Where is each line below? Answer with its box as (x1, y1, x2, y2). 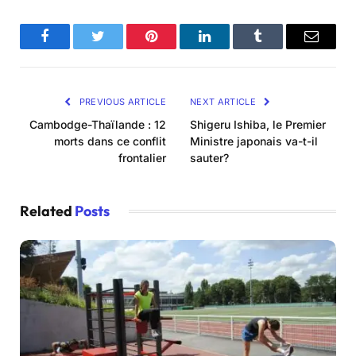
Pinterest (150, 41, 200, 56)
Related (20, 202, 75, 221)
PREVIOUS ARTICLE (76, 96, 166, 108)
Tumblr (257, 41, 299, 56)
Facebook (44, 41, 99, 56)
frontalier (118, 151, 166, 165)
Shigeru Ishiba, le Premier (190, 118, 326, 132)
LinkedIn (203, 41, 256, 56)
